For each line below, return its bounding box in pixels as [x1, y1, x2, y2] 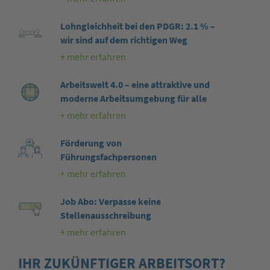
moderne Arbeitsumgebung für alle [60, 93, 207, 105]
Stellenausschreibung [60, 210, 151, 222]
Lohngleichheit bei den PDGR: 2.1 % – [60, 20, 215, 33]
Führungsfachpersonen [60, 151, 157, 163]
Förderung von [60, 137, 122, 149]
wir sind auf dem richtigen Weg [60, 34, 187, 46]
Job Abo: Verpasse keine [60, 196, 161, 208]
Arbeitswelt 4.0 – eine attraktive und [60, 79, 210, 91]
